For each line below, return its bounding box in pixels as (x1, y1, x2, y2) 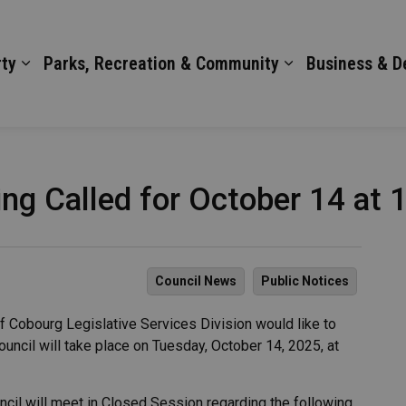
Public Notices (261, 274, 349, 288)
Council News (155, 274, 237, 288)
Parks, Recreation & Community (43, 53, 279, 74)
